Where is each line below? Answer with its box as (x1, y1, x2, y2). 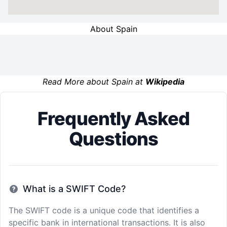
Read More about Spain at (43, 77, 145, 87)
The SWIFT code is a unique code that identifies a (9, 205, 199, 215)
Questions (69, 128, 158, 150)
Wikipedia (145, 77, 184, 87)
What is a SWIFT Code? (23, 183, 126, 194)
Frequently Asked (37, 107, 190, 130)
